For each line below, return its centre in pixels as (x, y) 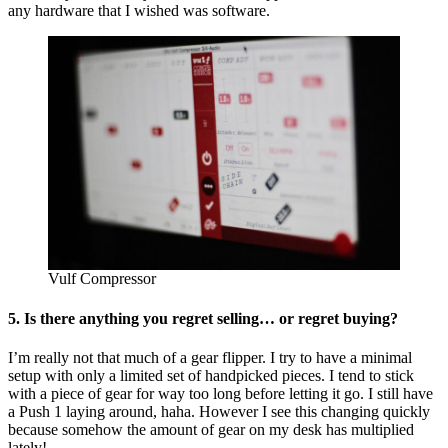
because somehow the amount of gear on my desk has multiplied (211, 429)
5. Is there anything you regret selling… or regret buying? (203, 318)
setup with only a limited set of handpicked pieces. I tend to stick (211, 375)
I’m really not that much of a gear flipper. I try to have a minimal (210, 357)
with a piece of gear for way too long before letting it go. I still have (220, 393)
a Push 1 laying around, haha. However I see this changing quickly (219, 411)
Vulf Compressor (102, 279)
